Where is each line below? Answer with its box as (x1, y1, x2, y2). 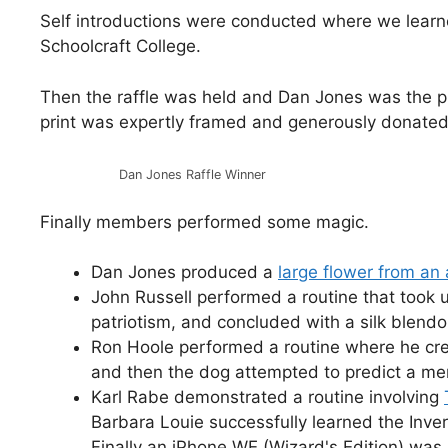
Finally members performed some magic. (40, 211, 369, 232)
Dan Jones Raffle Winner (118, 167, 266, 183)
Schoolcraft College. (40, 36, 201, 57)
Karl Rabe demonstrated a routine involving (91, 387, 444, 408)
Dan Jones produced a (91, 262, 278, 283)
